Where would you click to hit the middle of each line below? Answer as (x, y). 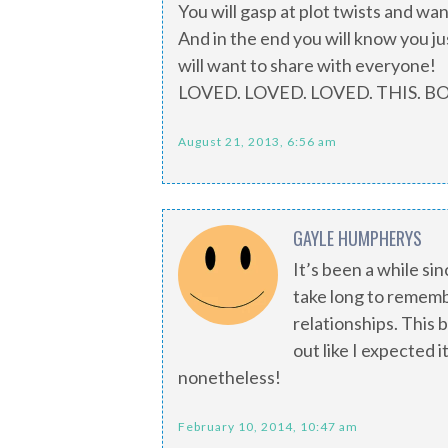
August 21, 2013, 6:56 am (257, 141)
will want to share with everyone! (307, 65)
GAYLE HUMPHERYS (357, 238)
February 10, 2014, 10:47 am (268, 426)
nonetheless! (229, 377)
